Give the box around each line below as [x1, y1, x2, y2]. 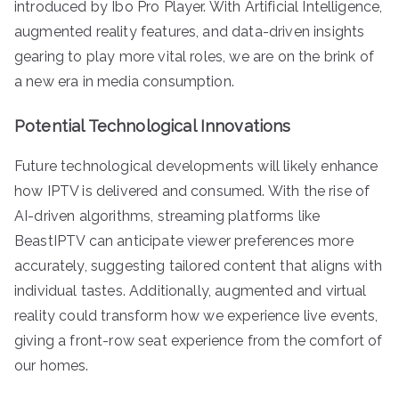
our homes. [14, 356, 89, 374]
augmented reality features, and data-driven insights [14, 22, 365, 40]
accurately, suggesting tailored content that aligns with [14, 256, 382, 274]
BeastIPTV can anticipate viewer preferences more [14, 232, 354, 249]
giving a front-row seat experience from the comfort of [14, 331, 383, 349]
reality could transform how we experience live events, [14, 306, 379, 324]
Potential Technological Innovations [14, 116, 291, 135]
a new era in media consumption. [14, 72, 234, 90]
